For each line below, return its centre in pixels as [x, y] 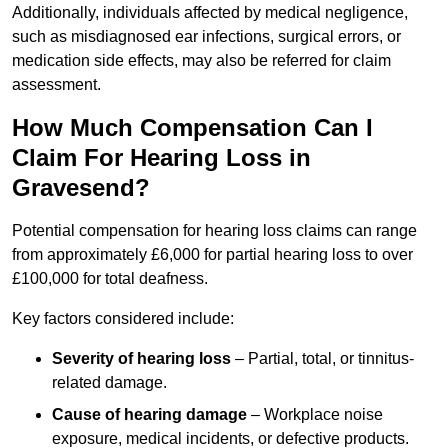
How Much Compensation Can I [192, 128]
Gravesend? [81, 188]
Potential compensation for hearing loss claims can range [214, 231]
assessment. [56, 85]
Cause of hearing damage [149, 415]
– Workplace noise [315, 415]
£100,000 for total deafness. [110, 279]
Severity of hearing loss [141, 359]
